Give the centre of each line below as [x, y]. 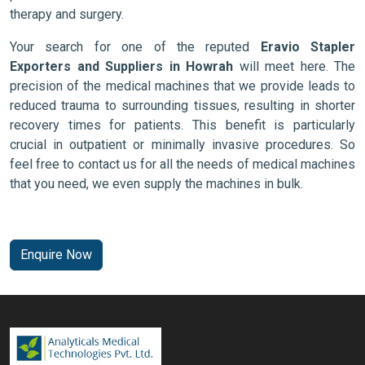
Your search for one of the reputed [135, 46]
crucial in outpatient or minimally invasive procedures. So [182, 144]
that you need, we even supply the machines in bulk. [156, 183]
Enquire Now [56, 254]
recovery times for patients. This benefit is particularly [182, 125]
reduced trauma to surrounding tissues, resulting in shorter [182, 105]
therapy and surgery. [67, 14]
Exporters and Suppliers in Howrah [121, 66]
